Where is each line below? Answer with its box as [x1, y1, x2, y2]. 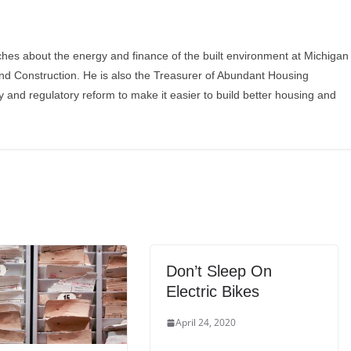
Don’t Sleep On [166, 262, 272, 280]
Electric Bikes [166, 283, 259, 301]
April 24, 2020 [175, 316, 236, 330]
